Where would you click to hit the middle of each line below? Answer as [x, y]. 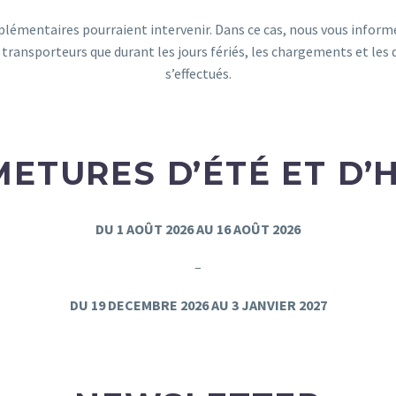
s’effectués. [198, 73]
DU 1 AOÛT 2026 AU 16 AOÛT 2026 [198, 229]
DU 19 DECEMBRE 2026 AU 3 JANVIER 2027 [198, 305]
